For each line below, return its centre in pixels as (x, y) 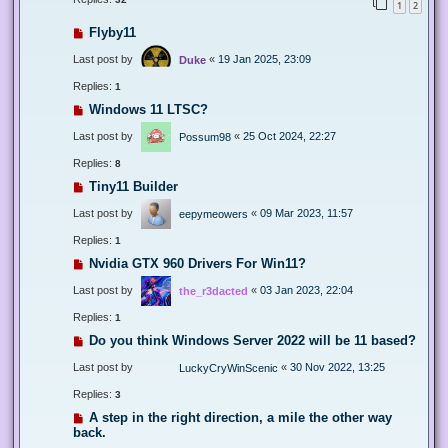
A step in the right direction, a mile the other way (240, 417)
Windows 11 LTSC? (148, 109)
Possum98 (205, 136)
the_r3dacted (213, 290)
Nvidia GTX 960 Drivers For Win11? (197, 263)
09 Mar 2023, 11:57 (306, 212)
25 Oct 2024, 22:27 (289, 135)
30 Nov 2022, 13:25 (337, 366)
